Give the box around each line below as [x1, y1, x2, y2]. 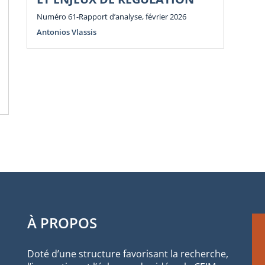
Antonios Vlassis [37, 26, 96, 37]
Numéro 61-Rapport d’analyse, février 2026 [37, 11, 186, 22]
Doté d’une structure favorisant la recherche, [27, 247, 228, 260]
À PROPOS [27, 212, 97, 232]
